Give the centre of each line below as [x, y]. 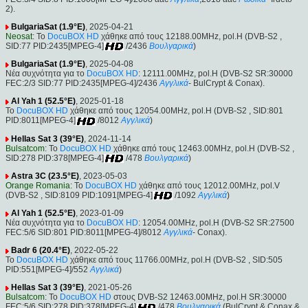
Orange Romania [38, 185]
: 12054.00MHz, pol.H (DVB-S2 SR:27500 [216, 223]
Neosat [19, 36]
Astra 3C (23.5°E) [45, 176]
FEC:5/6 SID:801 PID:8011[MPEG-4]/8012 [84, 233]
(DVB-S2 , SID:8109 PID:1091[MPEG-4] [79, 195]
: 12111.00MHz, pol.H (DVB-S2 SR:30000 [216, 74]
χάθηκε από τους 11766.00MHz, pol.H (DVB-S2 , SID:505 [175, 260]
